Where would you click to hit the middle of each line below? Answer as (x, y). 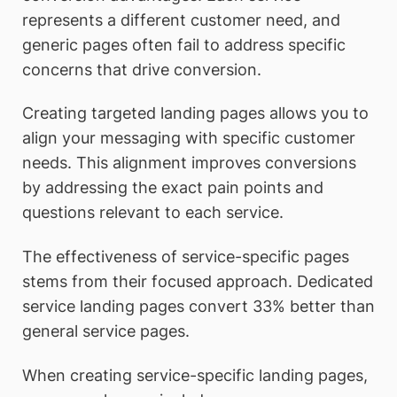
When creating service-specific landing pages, (195, 375)
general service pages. (106, 331)
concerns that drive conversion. (142, 69)
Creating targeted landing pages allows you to (195, 113)
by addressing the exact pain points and (173, 188)
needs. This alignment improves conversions (189, 163)
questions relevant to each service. (153, 213)
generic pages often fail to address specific (184, 44)
